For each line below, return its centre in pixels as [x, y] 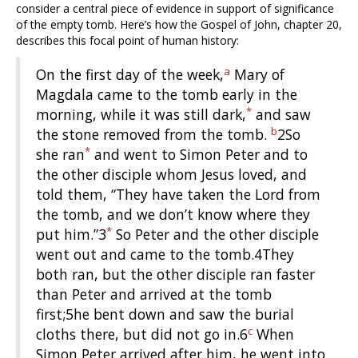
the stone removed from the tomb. [153, 135]
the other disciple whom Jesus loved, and [171, 175]
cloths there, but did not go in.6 [142, 334]
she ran [60, 155]
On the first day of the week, [130, 75]
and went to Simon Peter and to [199, 155]
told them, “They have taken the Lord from [178, 195]
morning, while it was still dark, [141, 115]
